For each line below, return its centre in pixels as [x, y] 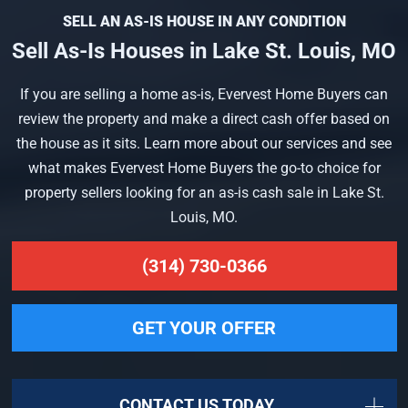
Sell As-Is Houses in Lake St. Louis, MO [204, 51]
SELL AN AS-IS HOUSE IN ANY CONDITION [204, 22]
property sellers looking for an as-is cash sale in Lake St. [204, 193]
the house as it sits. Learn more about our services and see [204, 144]
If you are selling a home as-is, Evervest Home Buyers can [204, 95]
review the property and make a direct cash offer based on [204, 119]
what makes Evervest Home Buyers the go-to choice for [204, 168]
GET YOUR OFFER [204, 327]
